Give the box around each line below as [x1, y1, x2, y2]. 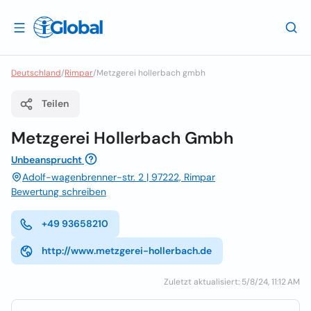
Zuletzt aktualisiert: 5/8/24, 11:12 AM [164, 276, 300, 287]
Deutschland [11, 67, 61, 78]
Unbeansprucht [11, 153, 82, 166]
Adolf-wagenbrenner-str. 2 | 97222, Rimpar [22, 171, 215, 183]
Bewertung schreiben [11, 185, 106, 198]
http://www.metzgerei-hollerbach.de [42, 244, 212, 257]
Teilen [42, 97, 69, 110]
